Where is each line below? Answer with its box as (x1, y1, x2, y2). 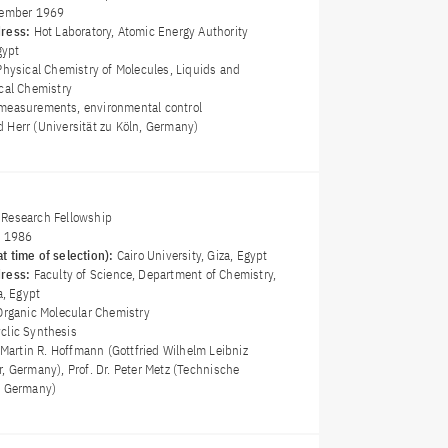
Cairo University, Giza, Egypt (116, 247, 268, 265)
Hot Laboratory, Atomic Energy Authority (33, 23, 249, 41)
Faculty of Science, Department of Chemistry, (33, 266, 277, 284)
